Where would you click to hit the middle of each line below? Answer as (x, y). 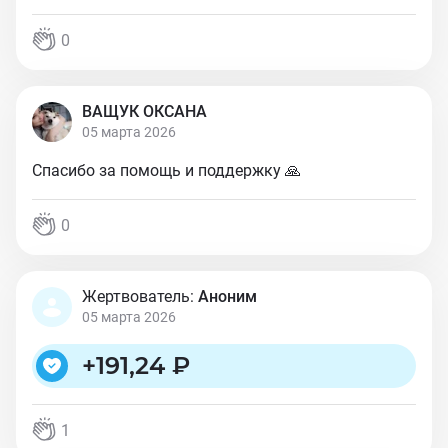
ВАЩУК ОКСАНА (144, 111)
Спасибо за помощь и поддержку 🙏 (166, 170)
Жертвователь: (138, 296)
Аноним (227, 296)
